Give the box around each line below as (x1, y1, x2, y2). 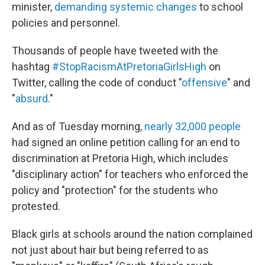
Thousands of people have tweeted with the (12, 44, 218, 57)
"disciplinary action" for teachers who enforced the (12, 168, 248, 181)
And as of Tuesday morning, (12, 120, 144, 133)
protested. (12, 200, 60, 213)
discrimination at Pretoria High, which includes (12, 152, 228, 165)
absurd (15, 92, 48, 105)
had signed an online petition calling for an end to (12, 136, 240, 149)
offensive (182, 76, 227, 89)
